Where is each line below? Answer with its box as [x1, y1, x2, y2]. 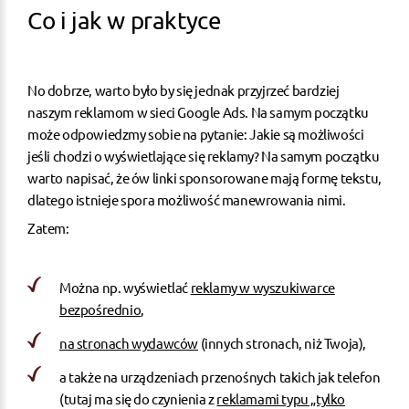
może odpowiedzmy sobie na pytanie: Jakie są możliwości [27, 124, 364, 142]
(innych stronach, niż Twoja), [198, 333, 366, 351]
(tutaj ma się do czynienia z [59, 389, 217, 407]
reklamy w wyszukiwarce [190, 278, 335, 296]
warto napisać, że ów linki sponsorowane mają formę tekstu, [27, 168, 382, 186]
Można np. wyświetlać [59, 278, 191, 296]
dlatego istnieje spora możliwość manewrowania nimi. [27, 190, 346, 208]
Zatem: [27, 218, 69, 236]
